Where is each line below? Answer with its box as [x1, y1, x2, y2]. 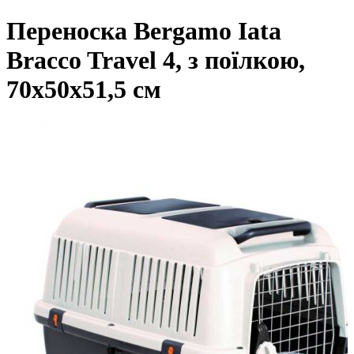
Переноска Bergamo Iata [6, 17, 281, 46]
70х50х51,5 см [6, 75, 161, 104]
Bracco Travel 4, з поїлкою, [6, 46, 305, 75]
